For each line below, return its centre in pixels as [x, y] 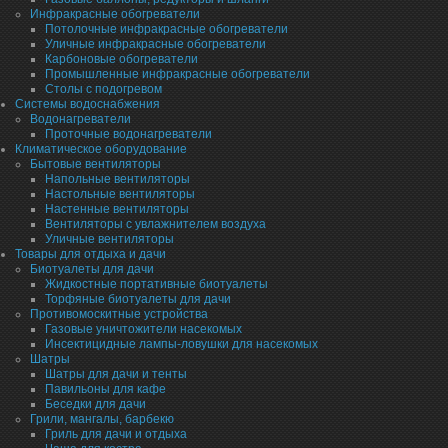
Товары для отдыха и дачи [90, 254]
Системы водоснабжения [87, 104]
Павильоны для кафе [105, 389]
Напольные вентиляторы [117, 179]
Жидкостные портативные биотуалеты [156, 284]
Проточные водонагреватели [128, 134]
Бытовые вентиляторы [95, 164]
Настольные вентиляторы [120, 194]
